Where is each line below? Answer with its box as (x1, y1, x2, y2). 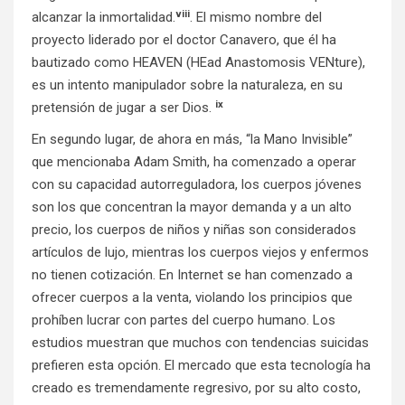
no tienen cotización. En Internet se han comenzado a (32, 267, 353, 284)
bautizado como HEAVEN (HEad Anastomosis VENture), (32, 54, 365, 71)
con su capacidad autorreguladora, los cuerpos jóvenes (32, 176, 362, 193)
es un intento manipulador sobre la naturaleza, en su (32, 77, 343, 94)
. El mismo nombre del (190, 9, 322, 26)
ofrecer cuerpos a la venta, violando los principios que (32, 289, 353, 306)
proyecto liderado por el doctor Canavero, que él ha (32, 32, 336, 49)
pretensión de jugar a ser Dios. (32, 99, 215, 117)
